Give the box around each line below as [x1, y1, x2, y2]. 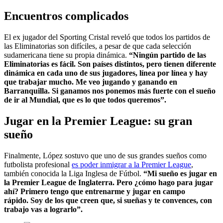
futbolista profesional [4, 160, 72, 169]
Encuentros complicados [4, 9, 128, 23]
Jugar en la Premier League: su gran [4, 114, 192, 128]
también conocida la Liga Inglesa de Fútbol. [4, 169, 143, 178]
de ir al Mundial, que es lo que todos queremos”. [4, 96, 166, 105]
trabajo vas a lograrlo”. [4, 205, 83, 214]
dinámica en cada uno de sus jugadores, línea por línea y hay [4, 69, 208, 78]
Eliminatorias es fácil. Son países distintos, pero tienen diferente [4, 60, 216, 69]
